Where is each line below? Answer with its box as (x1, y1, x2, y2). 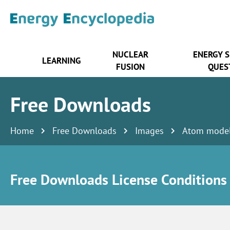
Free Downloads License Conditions (10, 169, 227, 189)
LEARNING (42, 54, 81, 66)
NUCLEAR (112, 48, 148, 60)
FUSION (116, 61, 145, 72)
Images (135, 124, 164, 137)
